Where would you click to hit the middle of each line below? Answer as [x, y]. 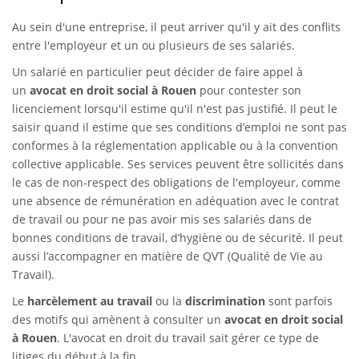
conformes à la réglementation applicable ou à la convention [175, 145]
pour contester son [249, 90]
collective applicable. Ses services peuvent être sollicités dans [178, 163]
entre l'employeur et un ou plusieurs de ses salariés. [153, 45]
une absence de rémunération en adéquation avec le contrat [175, 200]
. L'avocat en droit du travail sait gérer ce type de [188, 337]
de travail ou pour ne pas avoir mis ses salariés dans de [162, 219]
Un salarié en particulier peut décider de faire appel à [157, 71]
